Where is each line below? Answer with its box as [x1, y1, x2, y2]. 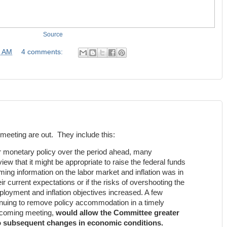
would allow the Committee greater [56, 209, 179, 217]
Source [43, 30, 63, 38]
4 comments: [21, 48, 65, 56]
